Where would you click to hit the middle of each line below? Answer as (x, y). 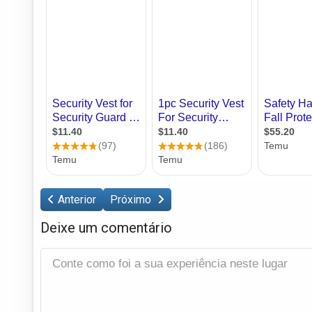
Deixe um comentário (106, 227)
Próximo (132, 199)
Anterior (77, 199)
